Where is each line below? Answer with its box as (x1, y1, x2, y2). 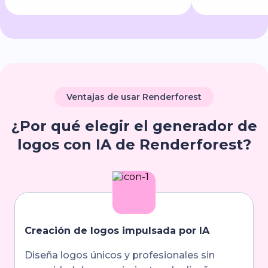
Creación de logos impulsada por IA (25, 225, 210, 236)
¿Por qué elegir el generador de (11, 117, 257, 135)
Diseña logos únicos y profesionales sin (25, 249, 215, 261)
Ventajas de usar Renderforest (66, 92, 202, 102)
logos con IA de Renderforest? (17, 136, 251, 153)
